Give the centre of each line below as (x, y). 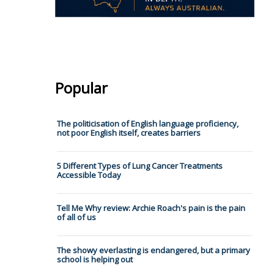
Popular (81, 88)
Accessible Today (89, 175)
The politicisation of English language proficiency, (147, 124)
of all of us (76, 217)
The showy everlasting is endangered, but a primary (153, 250)
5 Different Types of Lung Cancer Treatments (139, 166)
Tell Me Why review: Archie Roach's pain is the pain (151, 208)
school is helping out (94, 260)
